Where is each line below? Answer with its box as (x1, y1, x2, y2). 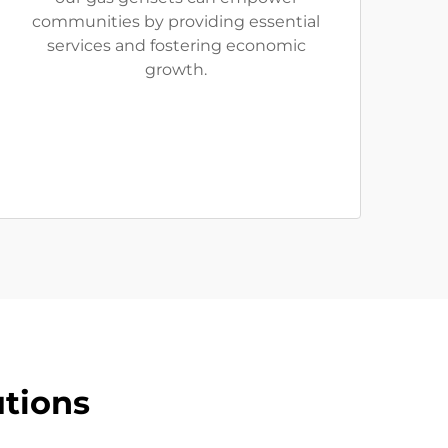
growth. (145, 60, 207, 80)
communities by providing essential (32, 12, 320, 32)
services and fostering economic (46, 36, 306, 56)
